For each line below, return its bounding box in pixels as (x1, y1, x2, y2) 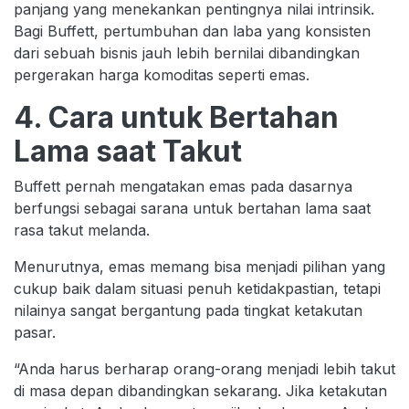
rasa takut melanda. (14, 220, 150, 239)
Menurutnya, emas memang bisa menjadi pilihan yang (14, 257, 385, 276)
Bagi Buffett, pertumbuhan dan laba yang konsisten (14, 21, 371, 40)
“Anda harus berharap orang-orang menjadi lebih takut (14, 359, 395, 378)
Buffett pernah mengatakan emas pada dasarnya (14, 176, 352, 195)
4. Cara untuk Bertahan (14, 99, 339, 135)
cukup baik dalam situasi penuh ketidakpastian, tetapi (14, 278, 381, 298)
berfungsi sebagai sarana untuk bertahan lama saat (14, 198, 371, 217)
